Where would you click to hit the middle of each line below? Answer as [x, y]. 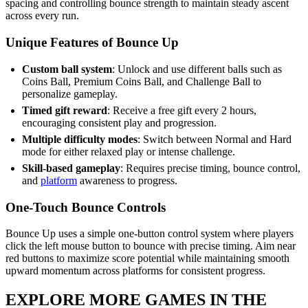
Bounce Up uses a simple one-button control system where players [150, 234]
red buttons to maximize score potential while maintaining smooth [147, 258]
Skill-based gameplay [71, 168]
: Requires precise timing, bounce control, [210, 168]
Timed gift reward [65, 110]
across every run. [42, 16]
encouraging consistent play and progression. [119, 122]
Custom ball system [67, 69]
